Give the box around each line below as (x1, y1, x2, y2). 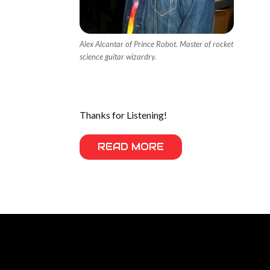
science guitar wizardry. (80, 52, 156, 61)
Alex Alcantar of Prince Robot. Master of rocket (80, 39, 233, 49)
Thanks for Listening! (80, 109, 167, 121)
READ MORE (98, 140, 164, 153)
